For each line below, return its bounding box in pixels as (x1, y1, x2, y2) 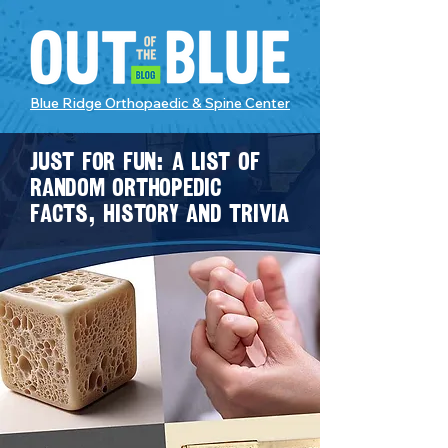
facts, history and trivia (30, 196, 289, 231)
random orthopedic (30, 170, 222, 205)
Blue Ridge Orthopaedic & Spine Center (30, 94, 290, 112)
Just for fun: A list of (30, 144, 260, 179)
